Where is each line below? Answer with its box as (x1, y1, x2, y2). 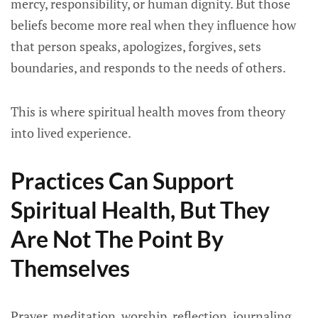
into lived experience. (11, 124, 131, 141)
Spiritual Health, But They (11, 196, 270, 224)
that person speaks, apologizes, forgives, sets (11, 38, 261, 55)
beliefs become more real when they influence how (11, 16, 296, 33)
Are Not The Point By (11, 225, 224, 253)
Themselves (11, 254, 130, 282)
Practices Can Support (11, 167, 234, 194)
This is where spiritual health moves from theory (11, 103, 285, 120)
